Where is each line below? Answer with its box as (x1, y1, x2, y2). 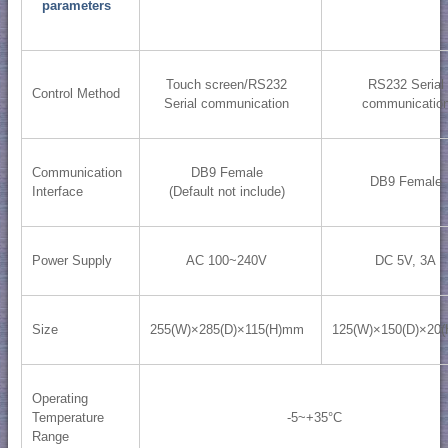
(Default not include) (168, 184, 285, 200)
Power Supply (31, 253, 112, 269)
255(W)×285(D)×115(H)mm (149, 322, 304, 338)
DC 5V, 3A (375, 253, 437, 269)
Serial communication (164, 96, 290, 112)
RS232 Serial (367, 77, 444, 93)
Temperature (31, 410, 104, 426)
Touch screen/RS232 (166, 77, 288, 93)
